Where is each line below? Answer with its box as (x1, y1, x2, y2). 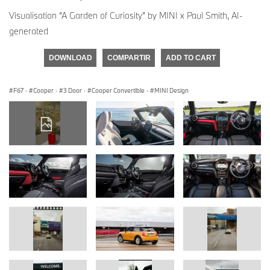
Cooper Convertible (92, 86, 145, 95)
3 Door (63, 86, 82, 95)
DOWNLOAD (48, 53, 92, 62)
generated (9, 25, 48, 37)
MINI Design (154, 86, 189, 95)
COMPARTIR (107, 53, 151, 62)
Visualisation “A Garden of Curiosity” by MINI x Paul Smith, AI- (9, 9, 243, 21)
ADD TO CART (165, 53, 216, 62)
